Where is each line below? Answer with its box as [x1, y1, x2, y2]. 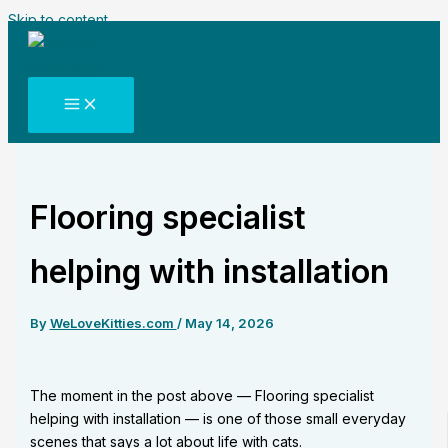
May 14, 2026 [184, 314, 274, 331]
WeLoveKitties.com [49, 314, 177, 331]
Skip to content [8, 11, 108, 28]
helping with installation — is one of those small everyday [29, 409, 406, 427]
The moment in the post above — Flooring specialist [29, 386, 374, 404]
